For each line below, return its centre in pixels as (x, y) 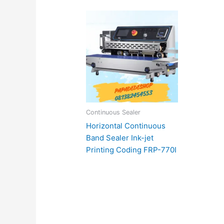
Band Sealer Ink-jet (120, 137)
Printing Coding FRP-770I (131, 149)
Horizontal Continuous (126, 125)
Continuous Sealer (113, 112)
